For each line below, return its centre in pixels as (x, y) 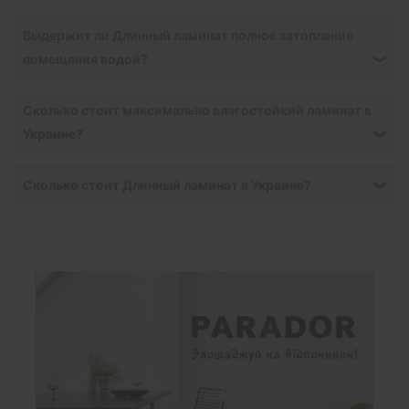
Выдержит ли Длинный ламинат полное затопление (188, 35)
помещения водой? (85, 58)
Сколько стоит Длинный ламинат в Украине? (167, 184)
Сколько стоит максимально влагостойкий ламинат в (197, 110)
